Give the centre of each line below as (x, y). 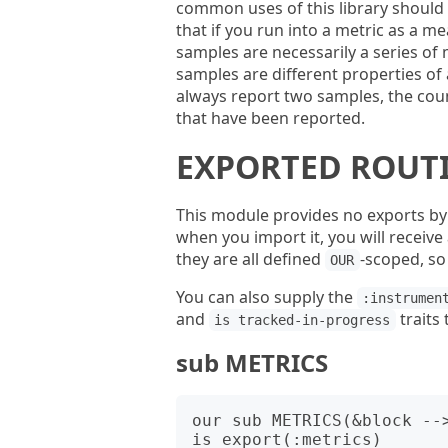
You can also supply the (266, 297)
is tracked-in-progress (302, 320)
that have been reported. (270, 118)
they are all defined (250, 259)
